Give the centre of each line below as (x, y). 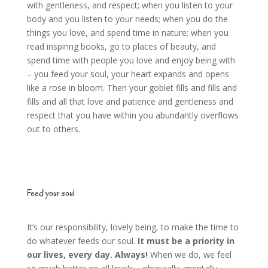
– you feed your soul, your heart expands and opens (128, 74)
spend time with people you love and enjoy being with (131, 60)
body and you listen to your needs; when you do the (127, 19)
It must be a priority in (185, 241)
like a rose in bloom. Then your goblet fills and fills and (132, 88)
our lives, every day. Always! (88, 255)
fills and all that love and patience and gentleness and (130, 102)
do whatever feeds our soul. (81, 241)
